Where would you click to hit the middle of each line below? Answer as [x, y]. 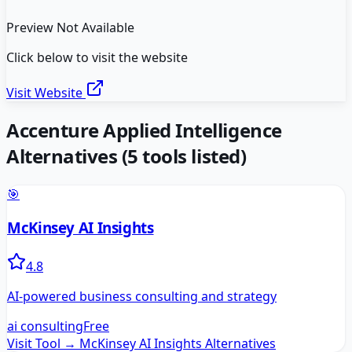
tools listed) [192, 156]
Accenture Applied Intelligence [144, 130]
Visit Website [46, 93]
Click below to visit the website [97, 58]
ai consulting [45, 326]
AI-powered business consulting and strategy [142, 296]
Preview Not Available [70, 28]
